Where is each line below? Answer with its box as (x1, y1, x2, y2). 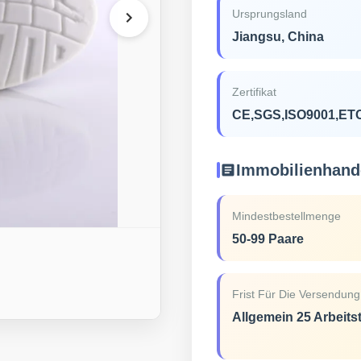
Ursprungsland (231, 7, 307, 20)
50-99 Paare (231, 232, 304, 246)
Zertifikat (231, 85, 276, 98)
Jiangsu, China (231, 30, 324, 44)
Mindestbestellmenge (231, 210, 341, 222)
